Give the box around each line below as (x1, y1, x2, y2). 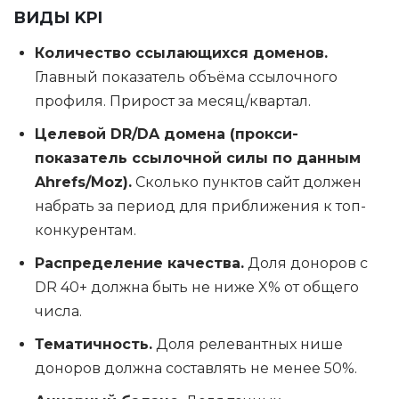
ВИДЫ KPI (13, 8, 102, 28)
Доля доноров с (244, 255, 368, 272)
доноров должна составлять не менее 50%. (35, 360, 357, 377)
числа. (35, 303, 82, 320)
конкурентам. (35, 222, 136, 239)
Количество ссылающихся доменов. (35, 45, 328, 61)
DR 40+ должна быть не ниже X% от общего (35, 279, 359, 296)
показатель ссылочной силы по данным (35, 150, 361, 167)
